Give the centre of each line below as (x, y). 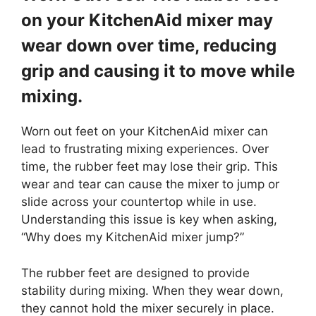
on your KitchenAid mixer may (147, 20)
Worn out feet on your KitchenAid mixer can (145, 132)
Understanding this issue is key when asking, (149, 220)
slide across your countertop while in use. (139, 202)
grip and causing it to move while (158, 71)
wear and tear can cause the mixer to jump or (150, 184)
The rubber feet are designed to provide (135, 273)
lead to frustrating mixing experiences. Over (145, 149)
